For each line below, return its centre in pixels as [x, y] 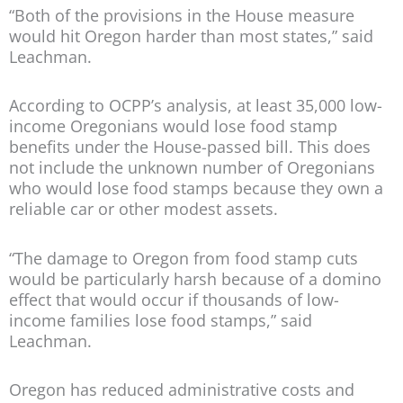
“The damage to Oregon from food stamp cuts [184, 258]
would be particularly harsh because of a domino [195, 278]
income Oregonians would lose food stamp [173, 126]
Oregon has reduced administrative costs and [182, 390]
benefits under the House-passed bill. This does [190, 147]
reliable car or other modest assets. [143, 209]
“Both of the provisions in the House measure [182, 15]
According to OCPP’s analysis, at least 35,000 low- [196, 106]
